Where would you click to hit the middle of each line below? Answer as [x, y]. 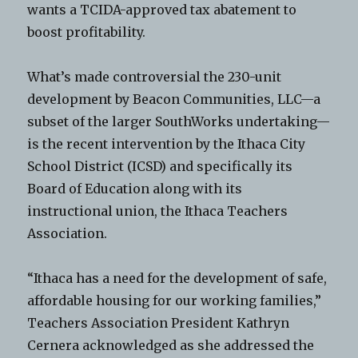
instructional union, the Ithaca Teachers [158, 211]
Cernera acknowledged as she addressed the [171, 345]
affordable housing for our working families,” [175, 300]
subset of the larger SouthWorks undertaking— [179, 121]
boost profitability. [87, 32]
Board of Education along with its [135, 188]
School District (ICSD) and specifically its [160, 166]
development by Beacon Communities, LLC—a [174, 99]
